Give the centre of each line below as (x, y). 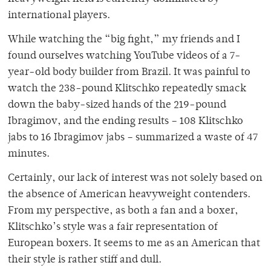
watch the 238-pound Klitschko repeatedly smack (127, 89)
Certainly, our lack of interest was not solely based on (135, 179)
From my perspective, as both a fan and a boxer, (123, 211)
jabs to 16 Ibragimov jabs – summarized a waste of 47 (133, 138)
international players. (59, 16)
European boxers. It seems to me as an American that (134, 244)
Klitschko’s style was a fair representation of (113, 228)
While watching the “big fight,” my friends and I (124, 40)
